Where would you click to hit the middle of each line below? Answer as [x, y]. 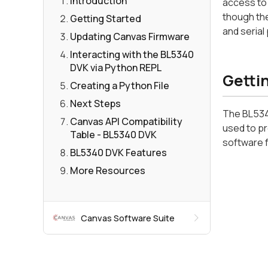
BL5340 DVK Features [118, 153]
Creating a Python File [120, 86]
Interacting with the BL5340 [132, 54]
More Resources [108, 170]
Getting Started [106, 19]
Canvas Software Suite [127, 218]
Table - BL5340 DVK [113, 135]
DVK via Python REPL [116, 68]
